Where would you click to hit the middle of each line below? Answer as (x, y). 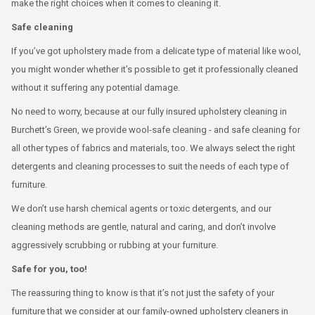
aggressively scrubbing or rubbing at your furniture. (115, 245)
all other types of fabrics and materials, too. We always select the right (153, 148)
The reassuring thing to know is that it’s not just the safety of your (143, 293)
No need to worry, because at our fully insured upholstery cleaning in (149, 111)
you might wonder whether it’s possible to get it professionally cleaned (155, 69)
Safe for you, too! (49, 269)
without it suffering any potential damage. (96, 88)
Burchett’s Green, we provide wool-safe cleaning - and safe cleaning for (156, 130)
